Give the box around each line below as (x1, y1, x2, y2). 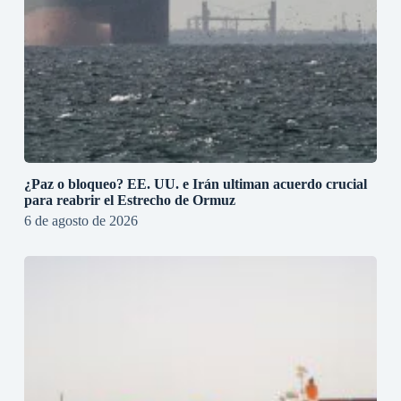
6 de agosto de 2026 (23, 212, 138, 228)
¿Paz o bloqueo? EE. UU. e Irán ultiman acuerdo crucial (23, 175, 367, 192)
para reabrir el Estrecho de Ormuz (23, 192, 235, 208)
